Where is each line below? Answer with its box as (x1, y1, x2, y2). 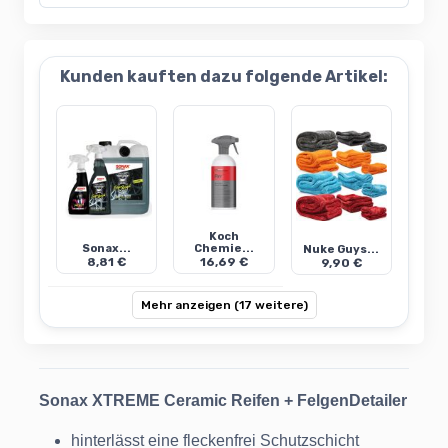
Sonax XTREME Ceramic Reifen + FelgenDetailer (39, 392, 407, 410)
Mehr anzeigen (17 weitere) (140, 298, 308, 313)
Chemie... (194, 242, 254, 256)
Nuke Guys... (303, 243, 380, 257)
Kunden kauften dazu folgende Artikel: (60, 67, 388, 87)
